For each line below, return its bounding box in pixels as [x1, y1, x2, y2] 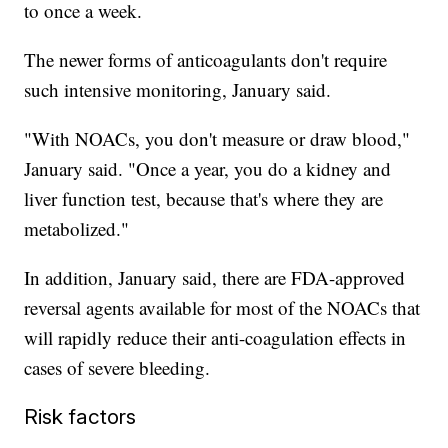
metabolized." [24, 216, 130, 242]
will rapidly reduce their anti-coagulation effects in [24, 325, 407, 351]
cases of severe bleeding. [24, 355, 211, 381]
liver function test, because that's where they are [24, 186, 384, 212]
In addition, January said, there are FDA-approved [24, 265, 406, 291]
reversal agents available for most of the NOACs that [24, 295, 421, 321]
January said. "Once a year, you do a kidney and [24, 156, 392, 182]
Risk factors [24, 404, 137, 430]
